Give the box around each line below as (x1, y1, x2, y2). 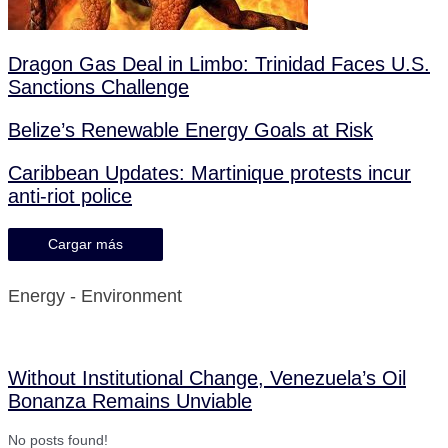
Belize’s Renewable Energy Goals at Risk (8, 119, 373, 142)
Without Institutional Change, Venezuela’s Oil (8, 366, 406, 389)
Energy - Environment (8, 285, 182, 307)
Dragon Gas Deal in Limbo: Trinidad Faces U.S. (8, 53, 430, 76)
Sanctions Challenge (8, 76, 189, 99)
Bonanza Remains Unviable (8, 389, 252, 412)
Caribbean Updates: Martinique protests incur (8, 162, 411, 185)
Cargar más (48, 237, 123, 253)
